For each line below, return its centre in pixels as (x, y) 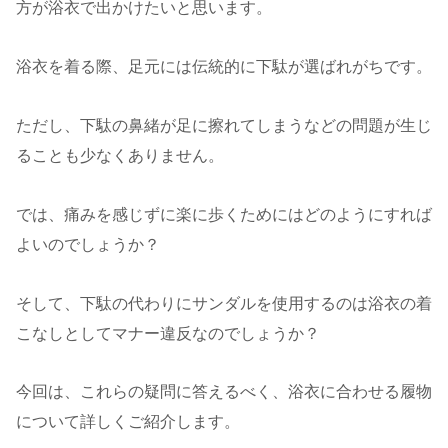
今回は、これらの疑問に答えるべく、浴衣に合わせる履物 (224, 392)
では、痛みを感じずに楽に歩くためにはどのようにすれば (224, 214)
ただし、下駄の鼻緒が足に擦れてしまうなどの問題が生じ (224, 125)
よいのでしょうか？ (88, 244)
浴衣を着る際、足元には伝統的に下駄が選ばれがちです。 (224, 67)
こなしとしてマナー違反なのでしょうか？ (168, 333)
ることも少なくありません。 (120, 155)
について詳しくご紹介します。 (128, 422)
